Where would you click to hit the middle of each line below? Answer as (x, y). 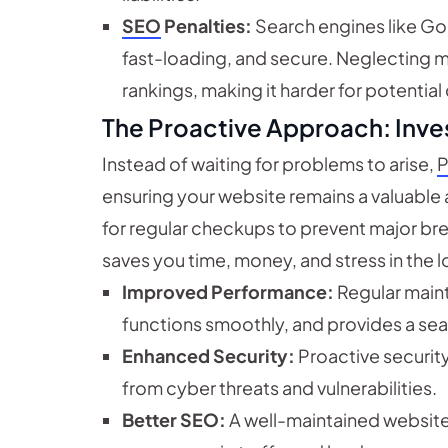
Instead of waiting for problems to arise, (269, 164)
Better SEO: (174, 420)
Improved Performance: (228, 292)
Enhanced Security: (208, 356)
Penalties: (206, 26)
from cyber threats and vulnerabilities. (279, 388)
